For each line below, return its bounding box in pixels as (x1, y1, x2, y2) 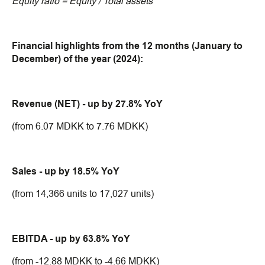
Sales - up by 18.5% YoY (12, 165, 119, 178)
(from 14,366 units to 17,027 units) (12, 188, 154, 201)
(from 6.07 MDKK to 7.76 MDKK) (12, 120, 148, 133)
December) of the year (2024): (12, 53, 143, 66)
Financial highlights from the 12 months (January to (12, 40, 243, 53)
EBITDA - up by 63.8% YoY (12, 232, 130, 245)
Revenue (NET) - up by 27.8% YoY (12, 98, 163, 111)
